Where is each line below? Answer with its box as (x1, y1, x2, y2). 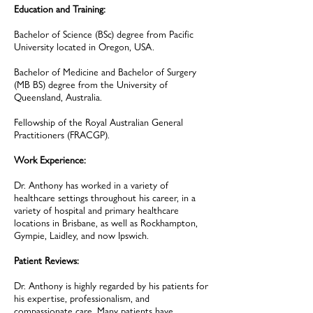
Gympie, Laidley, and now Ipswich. (14, 229, 149, 242)
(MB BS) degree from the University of (14, 78, 168, 91)
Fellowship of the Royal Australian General (14, 116, 183, 129)
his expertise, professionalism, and (14, 292, 150, 305)
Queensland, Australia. (14, 91, 102, 103)
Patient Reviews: (14, 254, 79, 267)
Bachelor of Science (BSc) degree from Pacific (14, 28, 194, 41)
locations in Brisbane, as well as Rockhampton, (14, 217, 198, 229)
